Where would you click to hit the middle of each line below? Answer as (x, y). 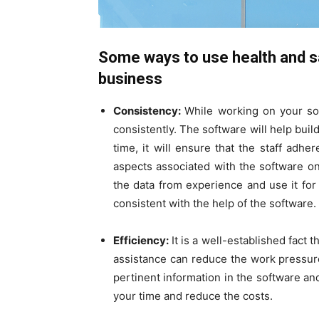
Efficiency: (141, 241)
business (130, 79)
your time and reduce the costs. (193, 296)
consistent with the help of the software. (215, 204)
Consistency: (149, 111)
